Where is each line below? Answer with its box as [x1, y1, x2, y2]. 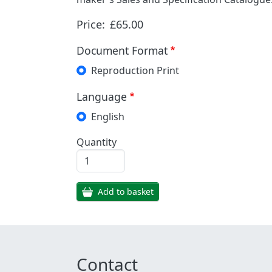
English [91, 109, 124, 123]
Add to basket [97, 185, 154, 197]
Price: [76, 16, 105, 32]
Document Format [76, 42, 168, 58]
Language [76, 89, 127, 104]
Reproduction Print [91, 63, 179, 77]
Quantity [76, 135, 117, 149]
